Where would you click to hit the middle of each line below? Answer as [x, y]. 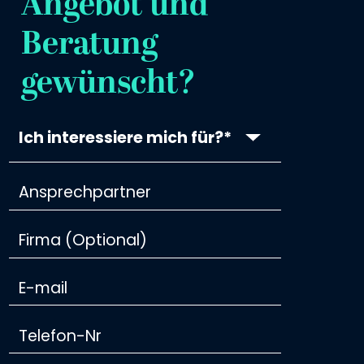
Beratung [89, 46]
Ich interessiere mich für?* [125, 138]
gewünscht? [108, 85]
